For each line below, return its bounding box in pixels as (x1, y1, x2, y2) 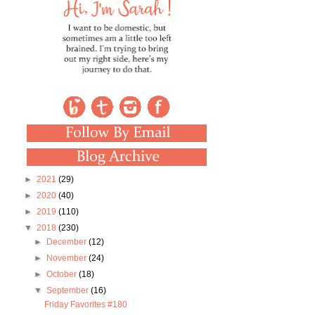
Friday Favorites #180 (44, 300, 128, 310)
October (46, 269, 79, 280)
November (46, 253, 89, 264)
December (46, 237, 89, 247)
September (46, 285, 91, 296)
